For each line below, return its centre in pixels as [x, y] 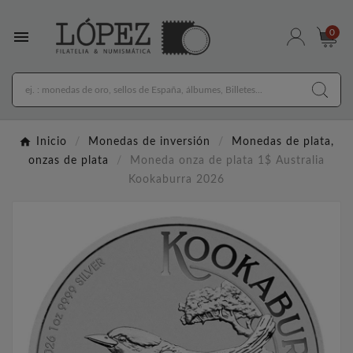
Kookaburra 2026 [176, 180]
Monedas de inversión [149, 142]
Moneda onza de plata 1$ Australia [227, 161]
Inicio [52, 142]
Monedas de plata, [283, 142]
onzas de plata [69, 161]
